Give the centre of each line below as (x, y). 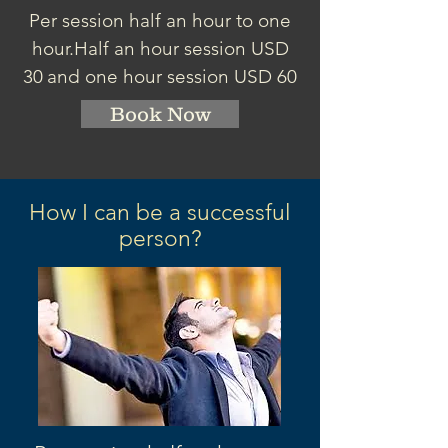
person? (160, 238)
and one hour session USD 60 (172, 76)
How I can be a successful (160, 212)
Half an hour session (162, 48)
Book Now (160, 114)
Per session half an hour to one (160, 20)
